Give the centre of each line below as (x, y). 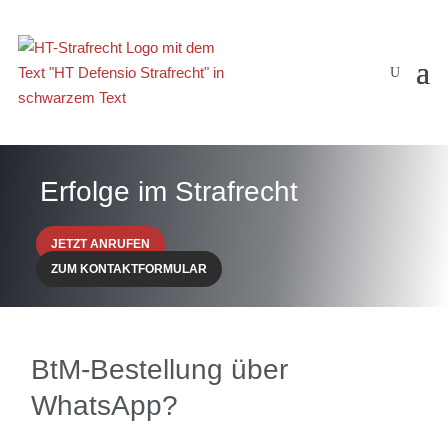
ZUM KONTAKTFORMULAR (128, 269)
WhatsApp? (105, 406)
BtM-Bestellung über (160, 370)
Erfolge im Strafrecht (169, 192)
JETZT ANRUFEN (100, 244)
